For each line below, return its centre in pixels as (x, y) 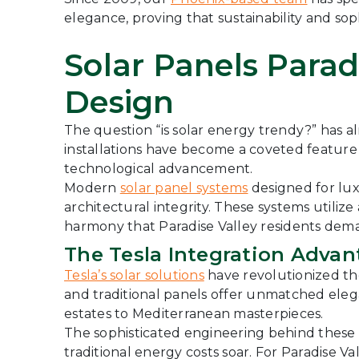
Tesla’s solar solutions (134, 275)
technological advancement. (159, 169)
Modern (92, 188)
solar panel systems (184, 188)
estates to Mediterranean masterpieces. (194, 314)
